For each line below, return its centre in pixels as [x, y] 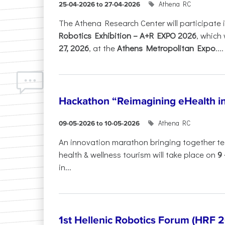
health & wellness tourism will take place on [138, 154]
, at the [103, 48]
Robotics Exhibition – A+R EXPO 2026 [128, 35]
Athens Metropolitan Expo [166, 48]
